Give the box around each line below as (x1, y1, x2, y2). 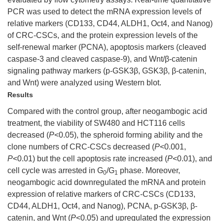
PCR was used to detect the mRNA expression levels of (7, 7, 201, 16)
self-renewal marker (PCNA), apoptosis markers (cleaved (7, 43, 206, 51)
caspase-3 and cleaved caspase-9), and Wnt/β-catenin (7, 55, 197, 63)
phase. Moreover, (118, 166, 180, 175)
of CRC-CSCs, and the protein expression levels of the (7, 31, 198, 39)
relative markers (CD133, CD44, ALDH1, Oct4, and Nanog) (7, 19, 213, 28)
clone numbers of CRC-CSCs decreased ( (7, 143, 154, 151)
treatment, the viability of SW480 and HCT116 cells (7, 119, 185, 127)
